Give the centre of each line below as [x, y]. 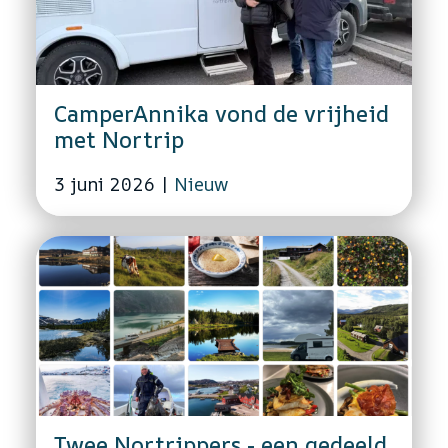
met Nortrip [119, 139]
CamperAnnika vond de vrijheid [221, 113]
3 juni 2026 [104, 183]
